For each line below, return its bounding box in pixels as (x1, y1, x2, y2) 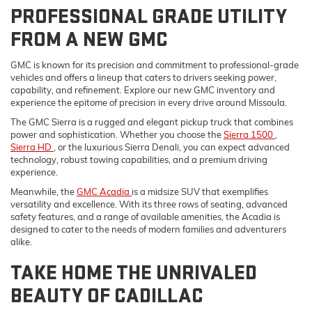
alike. (10, 236, 32, 248)
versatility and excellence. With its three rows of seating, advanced (10, 198, 288, 210)
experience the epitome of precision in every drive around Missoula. (10, 97, 287, 109)
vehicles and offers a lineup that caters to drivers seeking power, (10, 72, 276, 84)
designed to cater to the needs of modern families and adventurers (10, 224, 286, 235)
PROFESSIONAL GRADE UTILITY (10, 4, 287, 30)
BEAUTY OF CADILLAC (10, 283, 203, 309)
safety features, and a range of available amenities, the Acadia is (10, 211, 280, 223)
